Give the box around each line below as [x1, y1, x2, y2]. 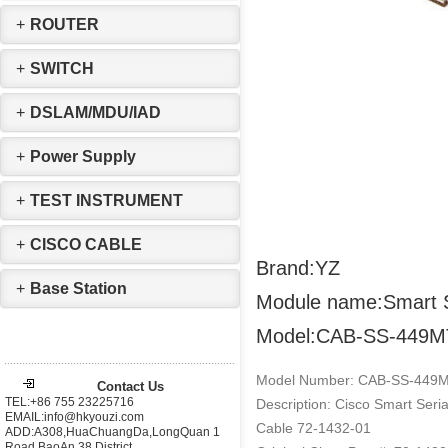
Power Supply [30, 148, 136, 165]
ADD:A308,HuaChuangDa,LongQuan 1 [5, 425, 220, 439]
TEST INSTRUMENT [30, 192, 183, 209]
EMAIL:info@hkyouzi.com [5, 410, 144, 424]
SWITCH [30, 60, 94, 77]
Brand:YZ [256, 257, 340, 279]
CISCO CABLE [30, 236, 142, 253]
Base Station [30, 280, 127, 297]
